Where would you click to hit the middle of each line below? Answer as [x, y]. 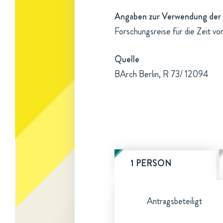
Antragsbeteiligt [174, 201]
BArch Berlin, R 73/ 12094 [162, 74]
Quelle [127, 59]
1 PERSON [151, 163]
